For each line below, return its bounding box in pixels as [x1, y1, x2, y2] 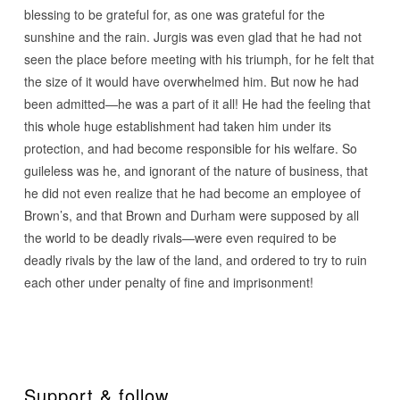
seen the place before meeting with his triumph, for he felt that [23, 50, 374, 68]
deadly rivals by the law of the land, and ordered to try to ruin [23, 251, 367, 269]
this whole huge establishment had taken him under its [23, 117, 331, 135]
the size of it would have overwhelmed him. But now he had [23, 72, 359, 90]
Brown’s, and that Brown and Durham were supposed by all [23, 206, 359, 224]
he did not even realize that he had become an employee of [23, 184, 361, 202]
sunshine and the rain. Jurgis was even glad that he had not [23, 28, 362, 46]
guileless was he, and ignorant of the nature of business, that [23, 162, 368, 179]
